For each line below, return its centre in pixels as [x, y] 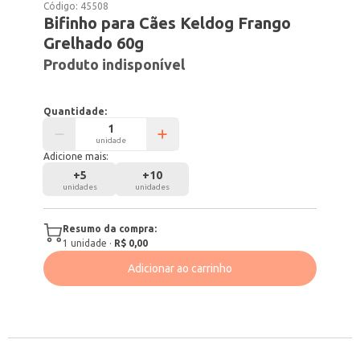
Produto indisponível [115, 64]
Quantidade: [76, 111]
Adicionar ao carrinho [180, 268]
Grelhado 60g [94, 43]
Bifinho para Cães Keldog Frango [168, 23]
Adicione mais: [76, 156]
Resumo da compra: [110, 229]
